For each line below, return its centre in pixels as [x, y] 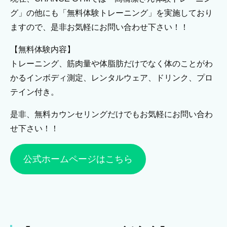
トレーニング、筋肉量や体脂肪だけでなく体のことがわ [111, 64]
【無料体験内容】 [43, 50]
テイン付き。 [34, 92]
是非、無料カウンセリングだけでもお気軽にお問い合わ [111, 115]
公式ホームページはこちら [78, 159]
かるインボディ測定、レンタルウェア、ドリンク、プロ [111, 78]
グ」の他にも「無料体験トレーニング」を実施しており [111, 13]
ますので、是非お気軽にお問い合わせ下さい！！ [99, 27]
